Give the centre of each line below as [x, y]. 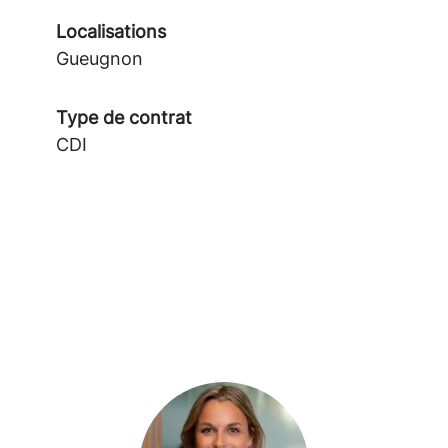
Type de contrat [124, 117]
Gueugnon [99, 58]
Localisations [111, 31]
